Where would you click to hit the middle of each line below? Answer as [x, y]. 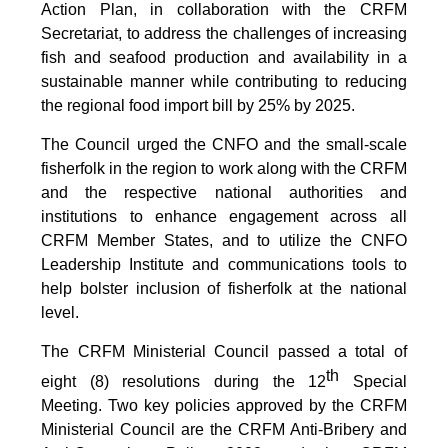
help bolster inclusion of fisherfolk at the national [224, 289]
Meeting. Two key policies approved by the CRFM [224, 406]
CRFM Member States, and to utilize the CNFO [224, 241]
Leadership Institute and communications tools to [224, 265]
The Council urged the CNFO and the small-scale [224, 145]
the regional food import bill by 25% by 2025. [198, 106]
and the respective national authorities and [224, 193]
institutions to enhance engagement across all [224, 217]
